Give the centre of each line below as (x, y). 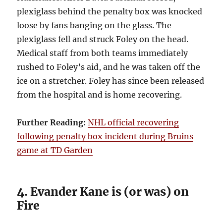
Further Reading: (52, 122)
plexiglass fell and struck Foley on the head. (103, 39)
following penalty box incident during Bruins (105, 136)
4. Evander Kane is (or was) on (103, 191)
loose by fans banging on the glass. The (94, 25)
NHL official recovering (134, 122)
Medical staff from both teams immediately (103, 53)
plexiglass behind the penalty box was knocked (110, 11)
